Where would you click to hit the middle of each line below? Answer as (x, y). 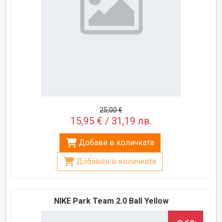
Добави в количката (116, 142)
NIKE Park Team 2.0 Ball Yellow (111, 201)
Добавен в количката (116, 161)
